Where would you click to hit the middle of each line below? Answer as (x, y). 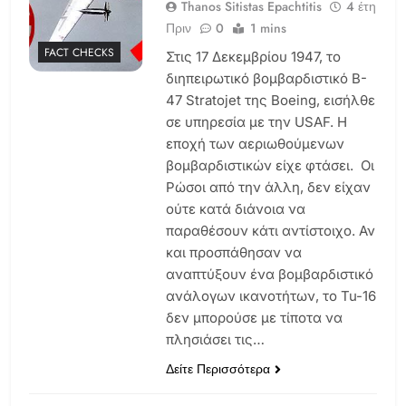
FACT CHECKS (79, 53)
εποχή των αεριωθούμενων (255, 143)
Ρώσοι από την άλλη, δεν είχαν (268, 187)
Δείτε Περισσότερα (217, 368)
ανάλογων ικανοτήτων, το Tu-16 (271, 295)
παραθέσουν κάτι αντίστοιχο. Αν (270, 230)
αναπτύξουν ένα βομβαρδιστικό (269, 274)
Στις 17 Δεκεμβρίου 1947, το (253, 56)
